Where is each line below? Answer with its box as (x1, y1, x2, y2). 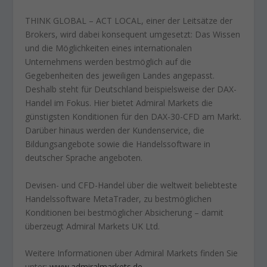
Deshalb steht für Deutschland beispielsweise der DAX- (25, 83, 237, 95)
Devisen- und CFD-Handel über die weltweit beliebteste (25, 179, 238, 191)
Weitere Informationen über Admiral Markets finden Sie (25, 247, 238, 259)
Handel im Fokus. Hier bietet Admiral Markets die (25, 97, 213, 109)
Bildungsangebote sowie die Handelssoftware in (25, 138, 211, 150)
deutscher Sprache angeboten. (25, 152, 143, 164)
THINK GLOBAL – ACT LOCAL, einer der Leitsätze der (25, 15, 233, 27)
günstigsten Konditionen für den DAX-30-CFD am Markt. (25, 111, 242, 123)
